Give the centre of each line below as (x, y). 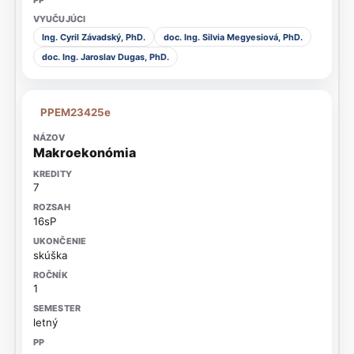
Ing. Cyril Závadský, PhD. (93, 37)
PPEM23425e (76, 113)
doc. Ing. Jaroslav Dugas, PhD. (105, 57)
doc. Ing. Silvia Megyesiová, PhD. (233, 37)
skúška (50, 255)
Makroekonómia (84, 152)
